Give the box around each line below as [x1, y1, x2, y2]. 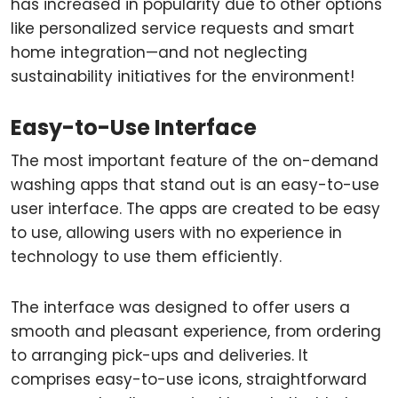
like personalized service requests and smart [11, 18, 354, 39]
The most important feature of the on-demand [11, 150, 378, 171]
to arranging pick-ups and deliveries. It [11, 345, 308, 366]
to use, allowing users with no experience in [11, 222, 342, 243]
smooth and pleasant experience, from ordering [11, 321, 381, 342]
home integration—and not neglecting [11, 42, 307, 63]
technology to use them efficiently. [11, 246, 282, 267]
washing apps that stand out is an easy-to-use [11, 174, 379, 195]
